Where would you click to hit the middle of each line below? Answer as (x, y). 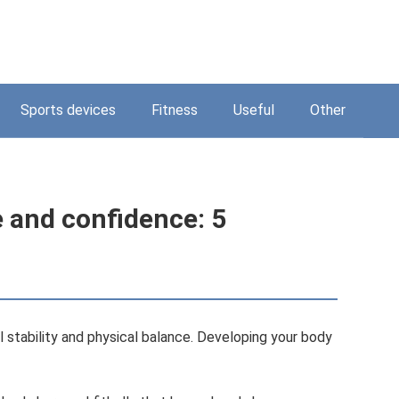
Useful (254, 110)
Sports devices (68, 110)
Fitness (175, 110)
